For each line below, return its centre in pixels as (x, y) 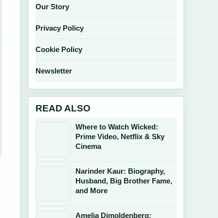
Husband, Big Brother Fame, (124, 181)
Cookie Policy (59, 49)
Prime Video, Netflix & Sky (120, 136)
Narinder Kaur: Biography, (120, 171)
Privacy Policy (60, 28)
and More (91, 191)
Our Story (52, 7)
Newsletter (54, 71)
